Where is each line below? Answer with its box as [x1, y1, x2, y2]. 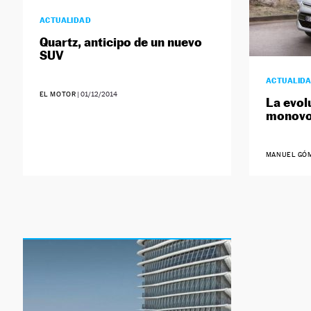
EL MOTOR [39, 90, 76, 99]
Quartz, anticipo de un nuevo [39, 35, 202, 50]
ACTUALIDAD [39, 15, 92, 26]
